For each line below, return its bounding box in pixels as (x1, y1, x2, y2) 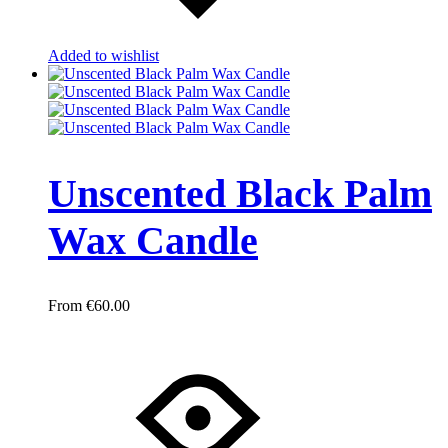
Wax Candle (48, 217, 258, 263)
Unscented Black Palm (48, 170, 432, 216)
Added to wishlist (48, 46, 159, 64)
